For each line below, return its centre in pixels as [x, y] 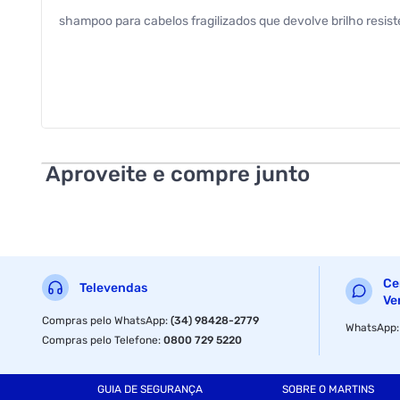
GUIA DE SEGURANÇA [150, 390]
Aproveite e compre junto [178, 174]
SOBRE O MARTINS [328, 390]
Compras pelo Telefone [100, 340]
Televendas [114, 288]
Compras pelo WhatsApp [104, 320]
